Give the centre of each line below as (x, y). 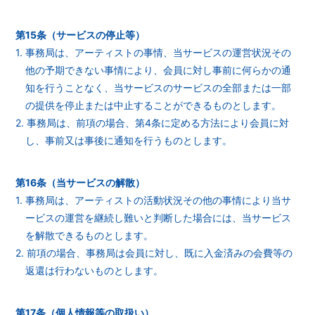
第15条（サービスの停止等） (81, 35)
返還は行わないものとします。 (95, 270)
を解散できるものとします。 (90, 235)
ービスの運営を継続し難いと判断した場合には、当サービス (159, 218)
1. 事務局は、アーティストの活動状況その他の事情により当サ (154, 200)
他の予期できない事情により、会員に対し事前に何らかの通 (159, 70)
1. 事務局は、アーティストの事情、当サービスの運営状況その (154, 52)
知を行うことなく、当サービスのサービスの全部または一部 (159, 88)
